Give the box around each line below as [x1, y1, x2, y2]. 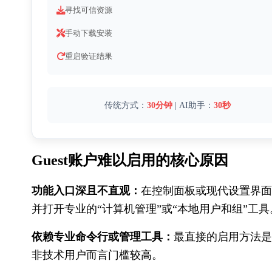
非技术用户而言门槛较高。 [32, 248, 163, 261]
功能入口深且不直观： [32, 184, 141, 197]
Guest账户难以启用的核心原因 [32, 152, 228, 168]
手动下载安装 [65, 29, 112, 38]
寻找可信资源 [65, 6, 112, 15]
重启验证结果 [65, 52, 112, 61]
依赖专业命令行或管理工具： [32, 230, 174, 243]
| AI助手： [172, 100, 214, 110]
